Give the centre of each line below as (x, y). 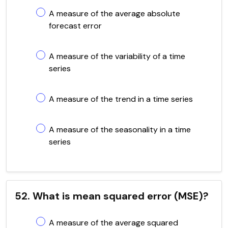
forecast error (75, 25)
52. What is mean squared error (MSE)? (112, 196)
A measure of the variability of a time (117, 56)
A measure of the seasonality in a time (120, 129)
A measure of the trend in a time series (121, 99)
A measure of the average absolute (115, 13)
